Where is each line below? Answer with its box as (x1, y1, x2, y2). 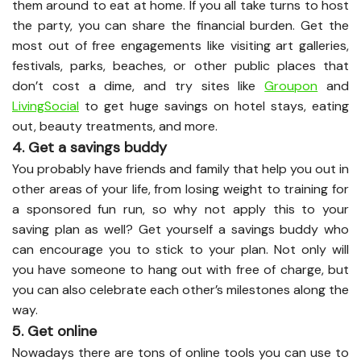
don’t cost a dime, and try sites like (12, 77, 265, 94)
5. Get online (12, 321, 97, 341)
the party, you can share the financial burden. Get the (12, 16, 349, 34)
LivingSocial (12, 97, 79, 114)
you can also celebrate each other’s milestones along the (12, 280, 349, 298)
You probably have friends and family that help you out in (12, 160, 349, 177)
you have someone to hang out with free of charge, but (12, 260, 349, 278)
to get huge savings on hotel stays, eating (79, 97, 349, 114)
